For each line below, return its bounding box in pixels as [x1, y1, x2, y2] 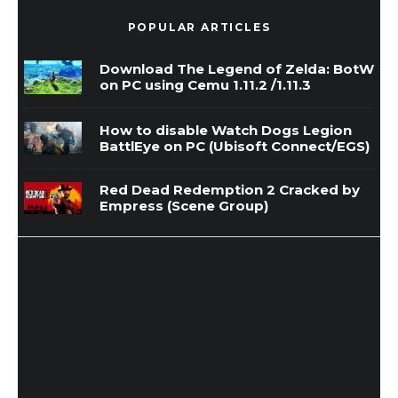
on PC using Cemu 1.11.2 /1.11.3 [99, 76, 311, 94]
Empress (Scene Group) [99, 197, 268, 215]
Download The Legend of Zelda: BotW [99, 60, 374, 78]
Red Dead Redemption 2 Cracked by [99, 181, 360, 199]
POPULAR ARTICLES [127, 20, 271, 34]
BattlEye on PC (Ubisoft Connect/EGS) [99, 137, 370, 155]
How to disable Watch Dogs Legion [99, 121, 352, 139]
